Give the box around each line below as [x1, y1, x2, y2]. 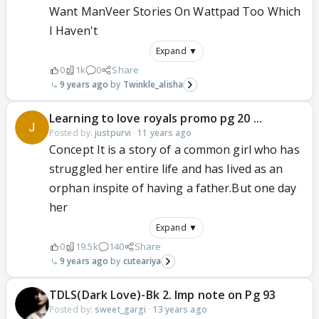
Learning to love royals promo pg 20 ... [49, 110, 262, 126]
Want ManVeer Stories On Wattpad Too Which [49, 4, 301, 19]
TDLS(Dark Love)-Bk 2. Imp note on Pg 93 [49, 287, 276, 303]
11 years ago [137, 127, 192, 139]
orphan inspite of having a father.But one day [49, 180, 297, 196]
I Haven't [49, 23, 98, 38]
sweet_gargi [95, 303, 147, 315]
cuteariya [122, 255, 162, 267]
